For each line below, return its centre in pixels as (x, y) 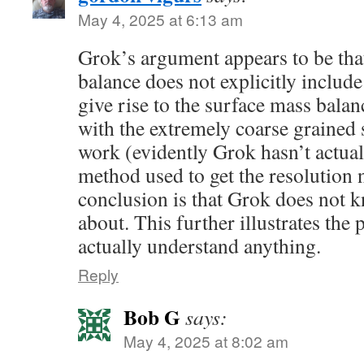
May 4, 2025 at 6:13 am (160, 19)
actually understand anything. (199, 245)
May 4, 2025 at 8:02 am (206, 341)
